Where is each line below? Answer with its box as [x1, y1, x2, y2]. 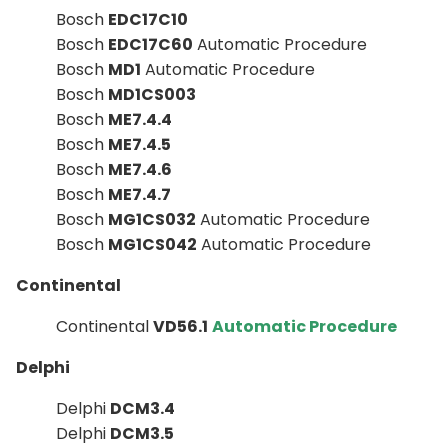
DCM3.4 [110, 396, 175, 420]
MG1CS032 [108, 207, 196, 231]
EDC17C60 [108, 32, 193, 56]
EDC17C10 [108, 7, 188, 31]
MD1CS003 [108, 82, 196, 106]
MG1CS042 [108, 232, 197, 256]
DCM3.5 [110, 421, 174, 445]
